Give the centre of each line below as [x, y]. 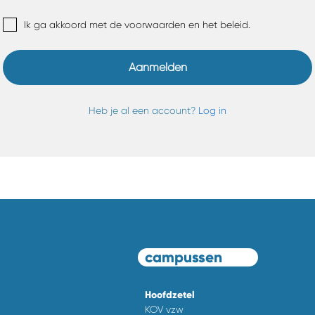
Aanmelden [157, 67]
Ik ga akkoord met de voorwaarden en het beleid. [137, 25]
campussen [183, 258]
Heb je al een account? [143, 111]
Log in [212, 111]
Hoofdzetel [169, 295]
